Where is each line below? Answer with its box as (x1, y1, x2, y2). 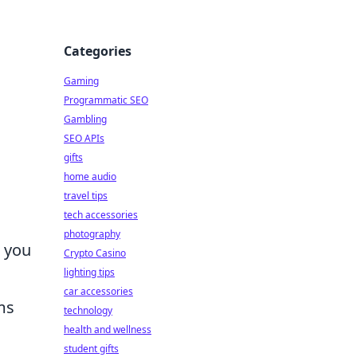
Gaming (64, 74, 99, 88)
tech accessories (64, 208, 138, 222)
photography (64, 227, 120, 241)
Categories (64, 42, 131, 60)
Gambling (64, 112, 107, 126)
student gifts (64, 342, 119, 355)
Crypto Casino (64, 246, 126, 260)
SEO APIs (64, 131, 104, 145)
